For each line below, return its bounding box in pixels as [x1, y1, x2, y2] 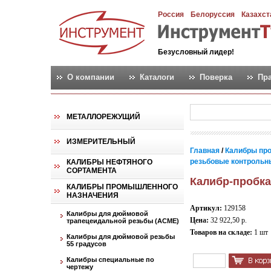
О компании [67, 73, 114, 82]
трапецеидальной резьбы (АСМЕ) [67, 217, 179, 224]
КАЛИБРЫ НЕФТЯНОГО [67, 158, 152, 166]
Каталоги [140, 73, 174, 82]
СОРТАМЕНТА [67, 166, 117, 175]
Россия [158, 10, 184, 19]
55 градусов [67, 240, 106, 247]
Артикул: [190, 204, 222, 212]
